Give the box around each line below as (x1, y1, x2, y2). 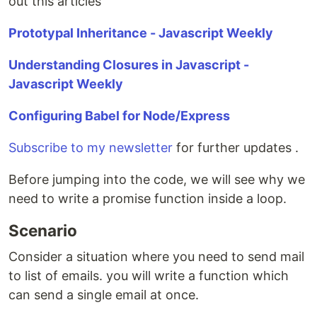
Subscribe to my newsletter (8, 140, 173, 155)
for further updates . (173, 140, 299, 155)
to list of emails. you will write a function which (8, 268, 289, 283)
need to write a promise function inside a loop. (8, 191, 287, 206)
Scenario (8, 221, 77, 240)
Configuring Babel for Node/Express (8, 108, 230, 123)
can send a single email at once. (8, 287, 199, 302)
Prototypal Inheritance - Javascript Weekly (8, 25, 273, 40)
